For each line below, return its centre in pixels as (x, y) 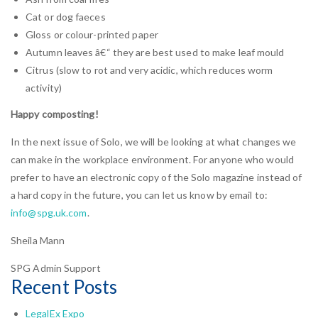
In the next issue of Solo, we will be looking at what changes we (154, 141)
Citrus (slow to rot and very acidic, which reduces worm (149, 70)
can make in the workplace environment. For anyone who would (152, 159)
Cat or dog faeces (66, 17)
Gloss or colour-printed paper (92, 35)
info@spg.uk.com (49, 212)
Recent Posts (64, 286)
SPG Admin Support (56, 268)
